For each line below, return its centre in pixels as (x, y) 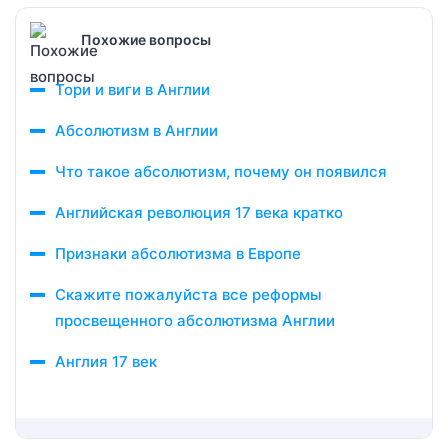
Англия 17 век (106, 361)
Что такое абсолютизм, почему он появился (221, 171)
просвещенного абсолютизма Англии (195, 320)
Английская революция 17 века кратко (199, 212)
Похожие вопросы (146, 39)
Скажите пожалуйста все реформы (188, 294)
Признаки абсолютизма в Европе (178, 253)
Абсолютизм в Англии (136, 130)
